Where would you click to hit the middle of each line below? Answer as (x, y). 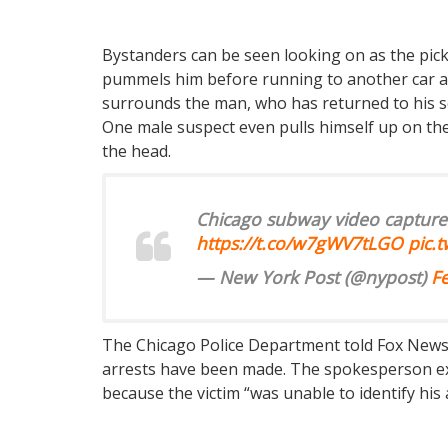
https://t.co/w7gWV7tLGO (299, 243)
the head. (136, 151)
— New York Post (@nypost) (313, 277)
